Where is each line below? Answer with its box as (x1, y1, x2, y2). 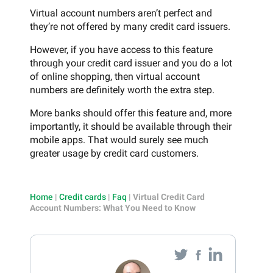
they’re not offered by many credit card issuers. (30, 20, 230, 32)
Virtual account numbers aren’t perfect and (30, 7, 212, 19)
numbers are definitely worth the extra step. (30, 83, 214, 96)
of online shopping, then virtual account (30, 70, 200, 82)
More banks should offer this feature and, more (30, 107, 232, 119)
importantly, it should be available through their (30, 120, 232, 132)
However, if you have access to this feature (30, 43, 213, 55)
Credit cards (59, 191, 106, 202)
